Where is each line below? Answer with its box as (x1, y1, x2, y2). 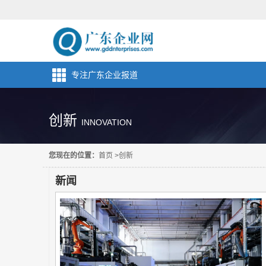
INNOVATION (81, 118, 132, 127)
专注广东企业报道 (71, 70, 138, 80)
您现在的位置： (49, 151, 99, 160)
